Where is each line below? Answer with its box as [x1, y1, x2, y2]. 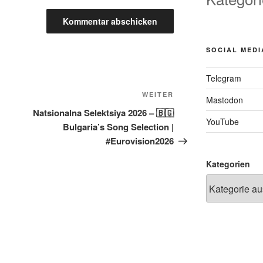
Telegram [205, 72, 241, 85]
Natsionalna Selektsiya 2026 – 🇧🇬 [33, 106, 174, 120]
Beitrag [173, 103, 206, 117]
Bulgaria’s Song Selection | [63, 120, 174, 134]
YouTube [205, 116, 239, 128]
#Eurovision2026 [106, 134, 174, 148]
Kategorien [205, 158, 250, 170]
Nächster [173, 89, 214, 103]
